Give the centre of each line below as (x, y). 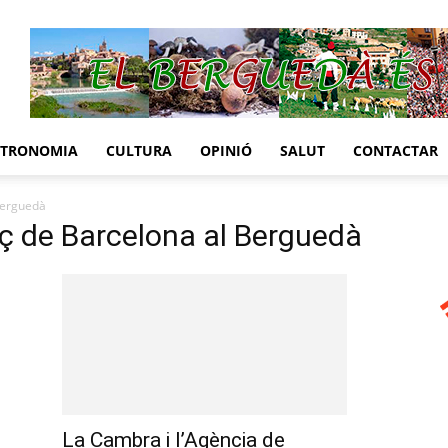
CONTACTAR (395, 150)
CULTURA (139, 150)
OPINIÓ (226, 150)
